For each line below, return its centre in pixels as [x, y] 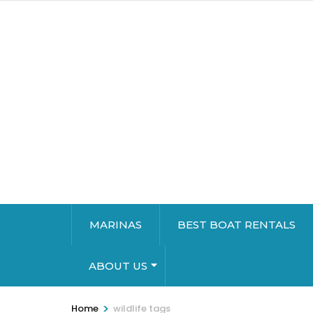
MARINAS [116, 225]
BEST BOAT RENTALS [236, 225]
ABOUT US [118, 266]
